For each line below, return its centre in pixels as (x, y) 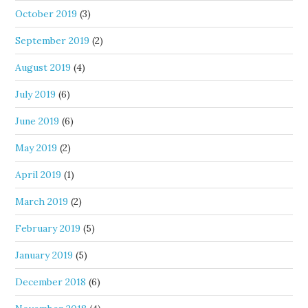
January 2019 (44, 255)
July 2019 (36, 95)
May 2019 (36, 148)
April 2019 (38, 175)
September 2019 (53, 41)
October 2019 (46, 14)
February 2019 (48, 229)
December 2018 (51, 282)
